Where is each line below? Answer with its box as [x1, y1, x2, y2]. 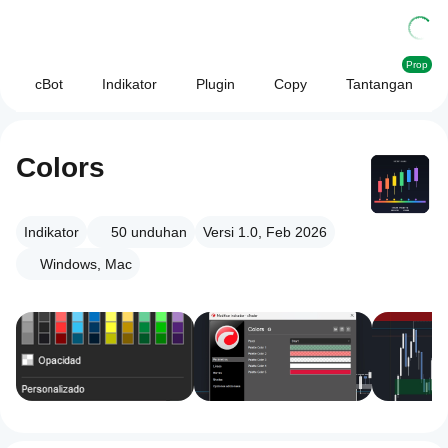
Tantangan [345, 76, 413, 92]
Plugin [195, 76, 235, 92]
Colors [16, 152, 105, 183]
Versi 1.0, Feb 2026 [203, 224, 327, 240]
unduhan [131, 224, 187, 240]
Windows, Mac [40, 256, 132, 272]
